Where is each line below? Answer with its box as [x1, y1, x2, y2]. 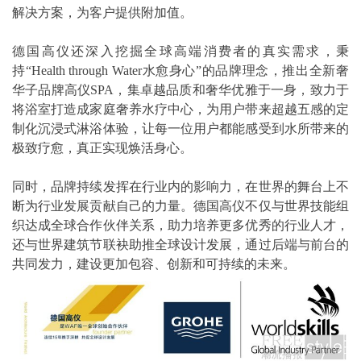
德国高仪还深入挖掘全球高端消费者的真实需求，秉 [12, 44, 349, 58]
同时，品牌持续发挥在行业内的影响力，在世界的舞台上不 [12, 179, 349, 193]
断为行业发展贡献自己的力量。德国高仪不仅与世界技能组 [12, 198, 349, 213]
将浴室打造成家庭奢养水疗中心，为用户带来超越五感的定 [12, 102, 349, 116]
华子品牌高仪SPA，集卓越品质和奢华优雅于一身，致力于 [12, 82, 349, 97]
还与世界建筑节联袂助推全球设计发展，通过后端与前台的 [12, 237, 349, 251]
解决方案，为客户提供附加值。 [12, 5, 193, 19]
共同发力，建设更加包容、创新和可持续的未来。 [12, 256, 296, 271]
